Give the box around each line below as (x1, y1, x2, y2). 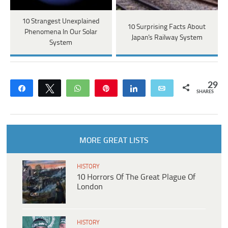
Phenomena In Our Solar (24, 28, 98, 37)
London (77, 183, 103, 192)
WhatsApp (88, 84, 122, 92)
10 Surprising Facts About (128, 23, 206, 31)
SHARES (196, 90, 214, 95)
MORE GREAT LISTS (79, 136, 149, 146)
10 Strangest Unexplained (22, 18, 100, 26)
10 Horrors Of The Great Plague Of (77, 173, 195, 182)
